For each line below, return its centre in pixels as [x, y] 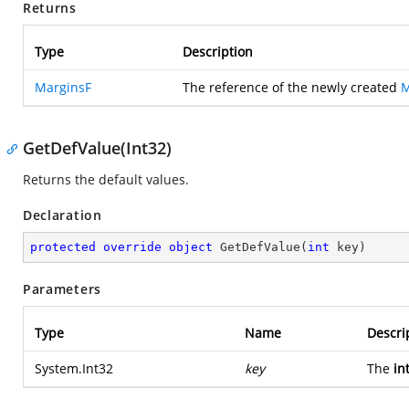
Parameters [62, 289]
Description [218, 52]
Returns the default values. [106, 179]
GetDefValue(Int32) [97, 148]
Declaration [63, 215]
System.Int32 [74, 368]
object [191, 247]
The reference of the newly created [292, 87]
